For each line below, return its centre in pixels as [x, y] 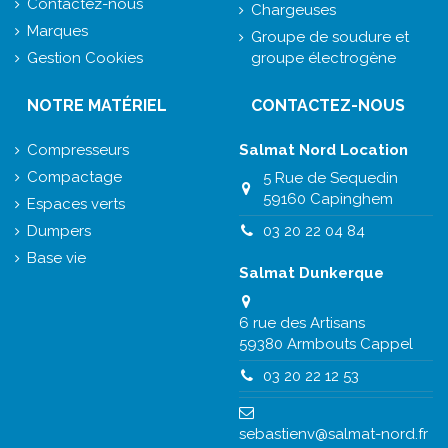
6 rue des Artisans [302, 323]
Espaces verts [76, 203]
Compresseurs [78, 149]
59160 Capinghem [327, 199]
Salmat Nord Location [323, 149]
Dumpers [59, 230]
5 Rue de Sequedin [330, 178]
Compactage [74, 176]
